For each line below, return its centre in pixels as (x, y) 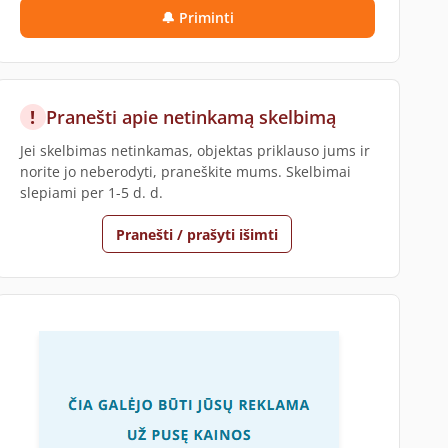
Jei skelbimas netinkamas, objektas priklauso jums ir (194, 150)
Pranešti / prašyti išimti (197, 234)
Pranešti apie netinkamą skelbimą (190, 117)
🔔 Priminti (197, 17)
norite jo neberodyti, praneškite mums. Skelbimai (185, 171)
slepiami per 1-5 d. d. (91, 192)
